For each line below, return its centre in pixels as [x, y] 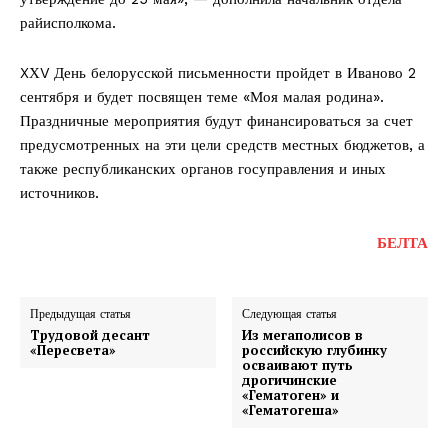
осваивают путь [298, 365]
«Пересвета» [73, 350]
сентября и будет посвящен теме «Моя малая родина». [202, 97]
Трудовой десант [90, 335]
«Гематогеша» [291, 410]
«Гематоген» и [291, 395]
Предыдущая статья [80, 314]
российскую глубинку [315, 350]
